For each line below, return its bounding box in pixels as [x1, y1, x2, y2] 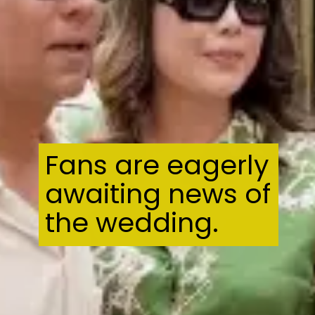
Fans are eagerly [45, 146, 269, 184]
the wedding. [45, 203, 219, 241]
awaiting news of [45, 174, 271, 212]
